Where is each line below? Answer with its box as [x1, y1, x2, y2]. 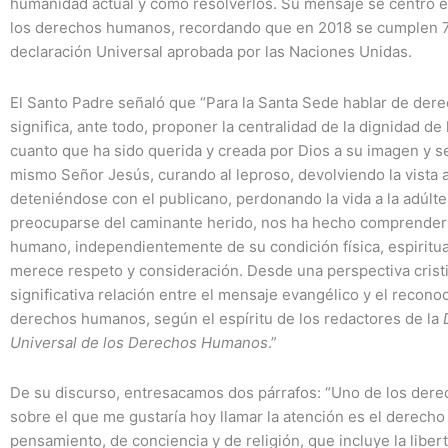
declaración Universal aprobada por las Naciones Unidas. [10, 42, 412, 62]
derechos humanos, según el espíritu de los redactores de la [10, 308, 443, 328]
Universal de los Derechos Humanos [10, 332, 268, 352]
